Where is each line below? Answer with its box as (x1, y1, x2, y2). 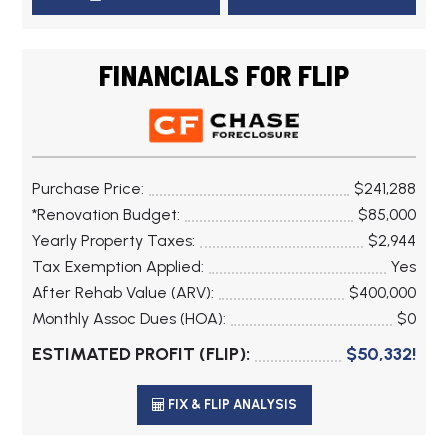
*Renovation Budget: (32, 205, 181, 225)
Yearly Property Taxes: (32, 231, 196, 251)
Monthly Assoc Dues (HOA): (32, 309, 227, 329)
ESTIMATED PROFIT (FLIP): (32, 343, 251, 366)
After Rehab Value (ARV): (32, 283, 215, 303)
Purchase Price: (32, 179, 145, 199)
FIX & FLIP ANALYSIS (164, 397, 297, 413)
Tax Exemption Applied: (32, 257, 205, 277)
